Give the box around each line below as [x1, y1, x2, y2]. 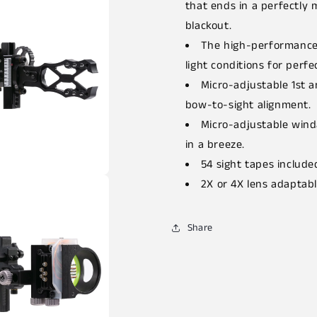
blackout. [185, 18, 232, 34]
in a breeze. [185, 137, 245, 153]
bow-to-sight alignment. [185, 97, 311, 113]
